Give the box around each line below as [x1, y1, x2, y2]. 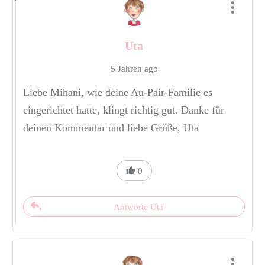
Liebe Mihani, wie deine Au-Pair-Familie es [23, 86, 212, 99]
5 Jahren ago [110, 64, 158, 74]
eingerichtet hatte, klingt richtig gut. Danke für [23, 104, 224, 117]
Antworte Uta [114, 202, 163, 212]
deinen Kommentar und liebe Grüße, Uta [23, 122, 199, 134]
